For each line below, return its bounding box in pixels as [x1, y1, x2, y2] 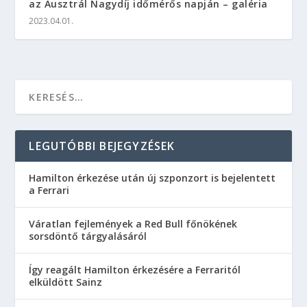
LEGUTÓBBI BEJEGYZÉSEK [29, 138, 175, 154]
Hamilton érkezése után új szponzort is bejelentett [29, 171, 276, 185]
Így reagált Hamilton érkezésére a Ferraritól [29, 263, 241, 277]
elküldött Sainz [29, 275, 103, 289]
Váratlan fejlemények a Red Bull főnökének [29, 217, 238, 231]
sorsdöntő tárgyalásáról [29, 230, 147, 243]
